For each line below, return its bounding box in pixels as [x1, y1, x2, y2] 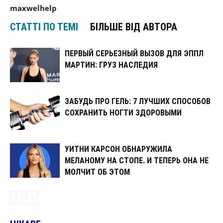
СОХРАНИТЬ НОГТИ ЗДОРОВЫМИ [65, 108, 182, 117]
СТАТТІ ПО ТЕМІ [10, 21, 78, 33]
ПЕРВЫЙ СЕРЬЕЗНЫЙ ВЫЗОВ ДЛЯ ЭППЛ [65, 49, 204, 58]
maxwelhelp [10, 3, 57, 13]
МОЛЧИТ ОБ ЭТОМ [65, 167, 130, 177]
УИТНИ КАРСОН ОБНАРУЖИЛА [65, 144, 172, 154]
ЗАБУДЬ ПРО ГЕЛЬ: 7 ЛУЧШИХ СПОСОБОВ [65, 97, 211, 106]
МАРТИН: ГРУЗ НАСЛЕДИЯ [65, 60, 158, 70]
